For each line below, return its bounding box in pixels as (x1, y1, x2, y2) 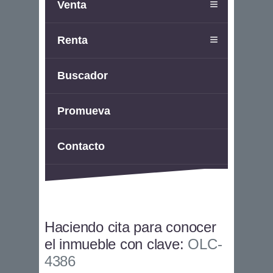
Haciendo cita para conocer (44, 219, 216, 235)
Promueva (57, 105, 110, 117)
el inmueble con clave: (44, 236, 188, 252)
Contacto (57, 140, 105, 152)
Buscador (57, 69, 108, 82)
